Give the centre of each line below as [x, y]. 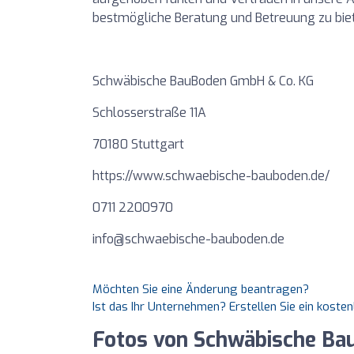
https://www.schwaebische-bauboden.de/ [211, 176]
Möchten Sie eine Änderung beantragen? [201, 290]
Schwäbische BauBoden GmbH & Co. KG [203, 81]
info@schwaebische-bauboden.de [188, 239]
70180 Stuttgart [138, 145]
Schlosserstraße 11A [149, 113]
